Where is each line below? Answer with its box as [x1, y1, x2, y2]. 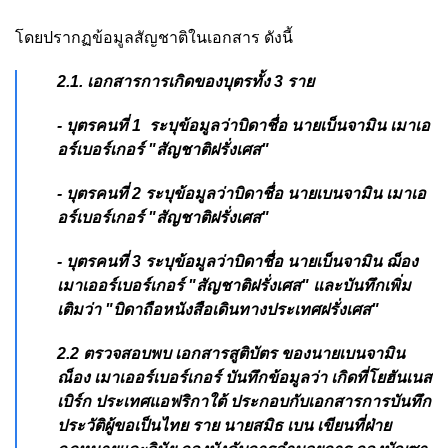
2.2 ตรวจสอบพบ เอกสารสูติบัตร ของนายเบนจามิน [57, 345, 405, 363]
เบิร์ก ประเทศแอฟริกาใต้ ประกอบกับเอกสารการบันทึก [57, 393, 431, 411]
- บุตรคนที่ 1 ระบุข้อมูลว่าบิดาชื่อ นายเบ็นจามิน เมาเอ [57, 117, 430, 135]
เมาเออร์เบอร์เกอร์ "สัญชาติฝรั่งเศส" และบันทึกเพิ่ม [57, 277, 411, 295]
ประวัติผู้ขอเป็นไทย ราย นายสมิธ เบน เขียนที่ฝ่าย [57, 417, 391, 435]
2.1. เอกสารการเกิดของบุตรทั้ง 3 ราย [57, 73, 318, 91]
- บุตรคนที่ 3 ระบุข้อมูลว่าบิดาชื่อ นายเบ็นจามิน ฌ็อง [57, 253, 418, 271]
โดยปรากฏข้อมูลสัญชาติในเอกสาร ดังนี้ [15, 29, 293, 47]
